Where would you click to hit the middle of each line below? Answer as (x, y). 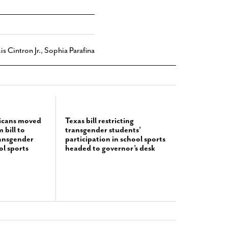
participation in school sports (115, 139)
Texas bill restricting (99, 121)
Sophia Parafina (69, 50)
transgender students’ (103, 130)
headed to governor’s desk (110, 148)
